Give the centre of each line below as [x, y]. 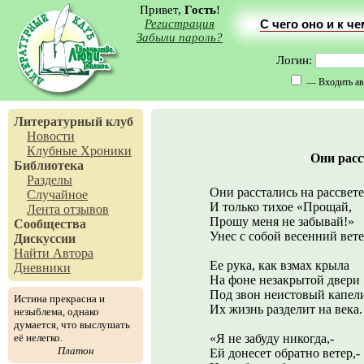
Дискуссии [45, 238]
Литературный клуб [74, 121]
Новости [51, 136]
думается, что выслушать [72, 325]
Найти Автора [54, 253]
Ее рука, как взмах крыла [279, 265]
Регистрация [180, 24]
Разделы [50, 180]
